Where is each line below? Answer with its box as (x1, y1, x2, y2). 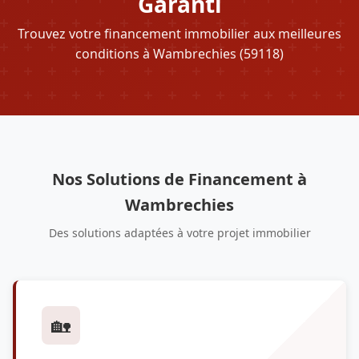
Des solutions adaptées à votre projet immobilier (48, 224, 311, 240)
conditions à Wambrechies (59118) (75, 44, 284, 63)
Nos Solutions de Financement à (52, 167, 307, 190)
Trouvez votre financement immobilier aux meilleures (18, 24, 341, 42)
